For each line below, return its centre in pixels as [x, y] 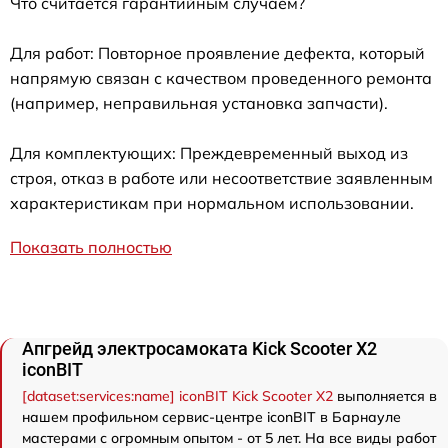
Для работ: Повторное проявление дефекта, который [217, 52]
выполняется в [385, 395]
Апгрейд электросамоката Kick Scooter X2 [199, 348]
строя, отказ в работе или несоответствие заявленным [221, 177]
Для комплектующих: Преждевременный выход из [209, 152]
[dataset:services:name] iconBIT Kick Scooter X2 [177, 395]
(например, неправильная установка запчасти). [199, 102]
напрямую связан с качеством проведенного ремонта [221, 77]
